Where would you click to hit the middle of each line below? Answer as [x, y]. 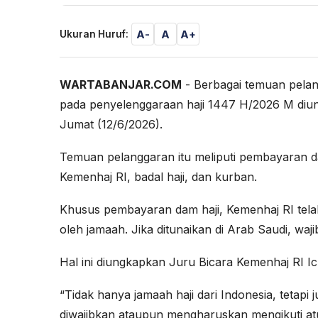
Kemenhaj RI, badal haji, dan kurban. [158, 177]
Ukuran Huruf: [94, 34]
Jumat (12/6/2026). [111, 125]
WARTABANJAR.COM [121, 85]
